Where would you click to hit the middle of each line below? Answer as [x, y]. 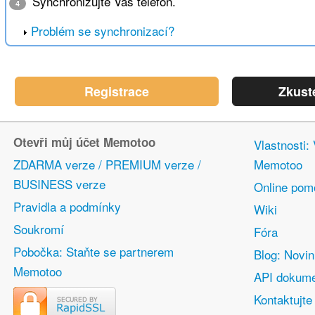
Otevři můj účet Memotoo [84, 142]
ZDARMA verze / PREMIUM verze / [107, 165]
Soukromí [39, 229]
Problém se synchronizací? [102, 31]
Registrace [116, 92]
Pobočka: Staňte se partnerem [94, 252]
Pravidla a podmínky [67, 207]
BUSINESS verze [59, 184]
